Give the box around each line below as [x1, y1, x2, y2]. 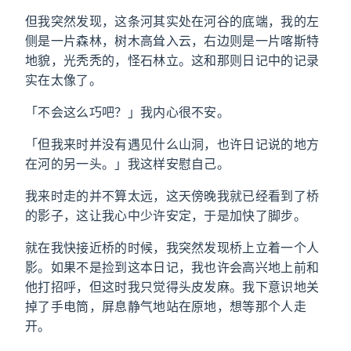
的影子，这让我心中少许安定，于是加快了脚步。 [25, 208, 307, 223]
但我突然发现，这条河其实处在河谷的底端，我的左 [25, 13, 320, 29]
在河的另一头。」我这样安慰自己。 [25, 156, 230, 172]
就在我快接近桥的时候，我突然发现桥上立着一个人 [25, 240, 320, 255]
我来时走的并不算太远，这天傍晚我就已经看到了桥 [25, 188, 320, 204]
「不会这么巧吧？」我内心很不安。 [25, 104, 230, 120]
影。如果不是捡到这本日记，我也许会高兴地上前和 [25, 259, 320, 275]
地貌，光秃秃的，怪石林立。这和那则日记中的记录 [25, 52, 320, 68]
